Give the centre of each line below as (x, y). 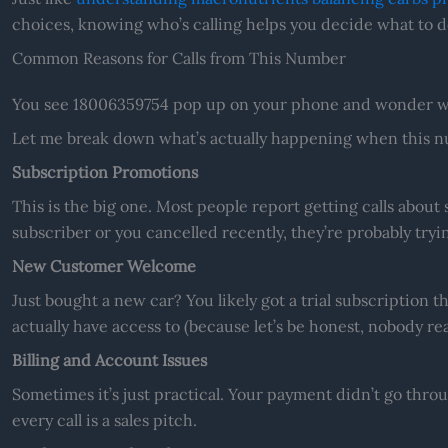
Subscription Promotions (104, 171)
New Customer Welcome (103, 265)
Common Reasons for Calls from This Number (178, 57)
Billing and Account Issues (109, 359)
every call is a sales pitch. (104, 419)
